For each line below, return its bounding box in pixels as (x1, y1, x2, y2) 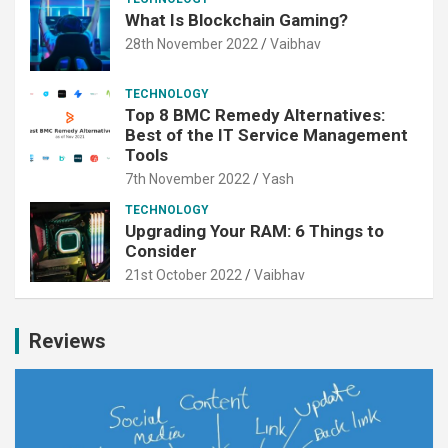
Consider (125, 241, 197, 262)
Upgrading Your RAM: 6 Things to (125, 221, 384, 242)
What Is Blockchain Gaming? (125, 10, 348, 31)
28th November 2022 (125, 36, 258, 53)
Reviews (29, 329, 106, 354)
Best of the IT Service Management (125, 125, 408, 146)
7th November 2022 (125, 171, 250, 188)
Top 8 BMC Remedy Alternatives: (125, 105, 385, 126)
